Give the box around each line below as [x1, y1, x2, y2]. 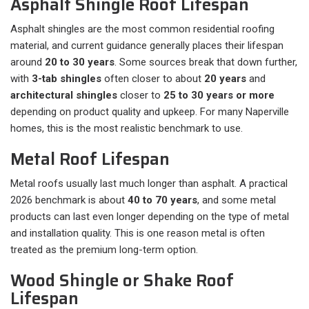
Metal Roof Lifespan [10, 146, 170, 173]
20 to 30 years [45, 56, 114, 69]
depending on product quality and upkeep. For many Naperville [10, 106, 289, 119]
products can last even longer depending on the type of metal [10, 210, 289, 223]
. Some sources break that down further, [114, 56, 297, 69]
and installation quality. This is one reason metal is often [10, 227, 265, 240]
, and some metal [197, 194, 276, 207]
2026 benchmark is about [10, 194, 128, 207]
